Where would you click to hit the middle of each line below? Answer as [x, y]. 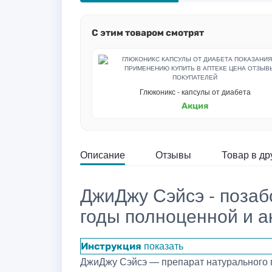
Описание [103, 155]
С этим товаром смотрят [148, 33]
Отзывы [173, 155]
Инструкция [111, 246]
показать [164, 246]
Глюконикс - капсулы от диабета [195, 91]
